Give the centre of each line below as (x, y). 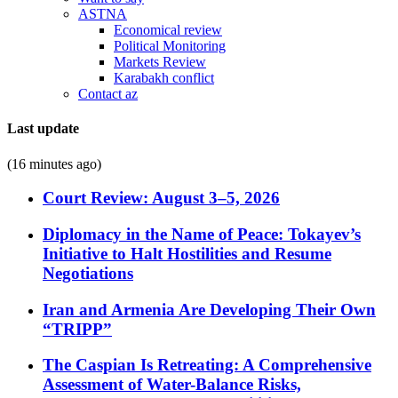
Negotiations (88, 273)
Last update (43, 129)
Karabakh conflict (164, 78)
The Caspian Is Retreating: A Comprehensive (207, 365)
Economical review (168, 30)
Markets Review (160, 62)
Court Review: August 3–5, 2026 (161, 198)
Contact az (108, 94)
